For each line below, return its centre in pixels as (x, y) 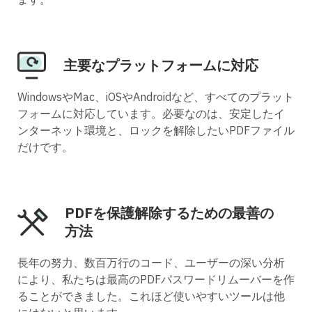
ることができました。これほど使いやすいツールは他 (151, 296)
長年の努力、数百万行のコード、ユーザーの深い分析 (151, 263)
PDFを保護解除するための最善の (169, 213)
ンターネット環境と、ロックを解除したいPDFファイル (156, 131)
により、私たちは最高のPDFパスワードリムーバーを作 (156, 280)
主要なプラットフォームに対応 (161, 65)
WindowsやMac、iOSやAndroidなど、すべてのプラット (156, 97)
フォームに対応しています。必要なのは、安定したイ (151, 114)
